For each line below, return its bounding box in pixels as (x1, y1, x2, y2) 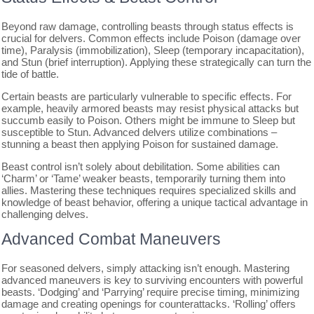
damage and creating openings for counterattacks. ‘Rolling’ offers (1, 297, 296, 310)
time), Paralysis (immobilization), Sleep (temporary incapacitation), (1, 43, 305, 56)
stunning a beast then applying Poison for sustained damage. (1, 137, 279, 150)
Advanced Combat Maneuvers (1, 229, 221, 248)
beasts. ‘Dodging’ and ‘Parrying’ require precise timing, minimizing (1, 285, 300, 298)
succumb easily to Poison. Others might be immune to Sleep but (1, 114, 296, 126)
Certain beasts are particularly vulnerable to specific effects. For (1, 90, 292, 102)
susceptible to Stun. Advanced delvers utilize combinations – (1, 125, 278, 138)
